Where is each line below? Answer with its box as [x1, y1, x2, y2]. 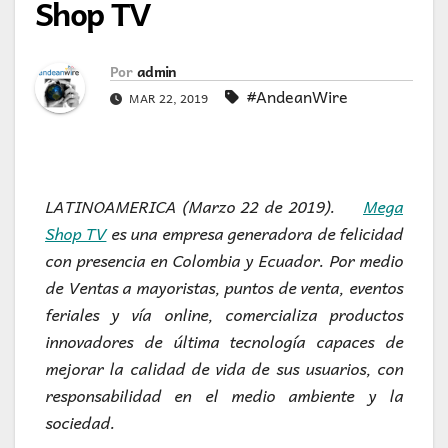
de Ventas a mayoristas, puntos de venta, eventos [45, 274, 403, 301]
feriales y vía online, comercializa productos [45, 301, 403, 328]
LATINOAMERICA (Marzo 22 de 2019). [45, 193, 363, 220]
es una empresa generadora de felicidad [106, 220, 404, 247]
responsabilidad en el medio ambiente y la [45, 382, 403, 409]
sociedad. [45, 409, 115, 436]
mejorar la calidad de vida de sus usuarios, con [45, 355, 403, 382]
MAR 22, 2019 [126, 88, 211, 109]
